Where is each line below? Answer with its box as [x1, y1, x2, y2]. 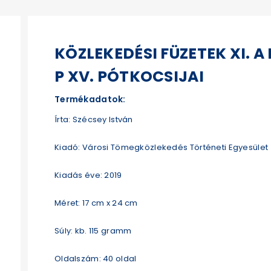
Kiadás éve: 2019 [54, 169, 122, 181]
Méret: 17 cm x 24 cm [54, 197, 138, 209]
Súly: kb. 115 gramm [54, 224, 132, 237]
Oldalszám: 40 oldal [54, 252, 137, 264]
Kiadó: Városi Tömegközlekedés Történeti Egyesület [54, 141, 269, 153]
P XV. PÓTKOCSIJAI [54, 65, 204, 87]
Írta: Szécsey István [54, 113, 133, 125]
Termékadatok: [54, 93, 126, 105]
